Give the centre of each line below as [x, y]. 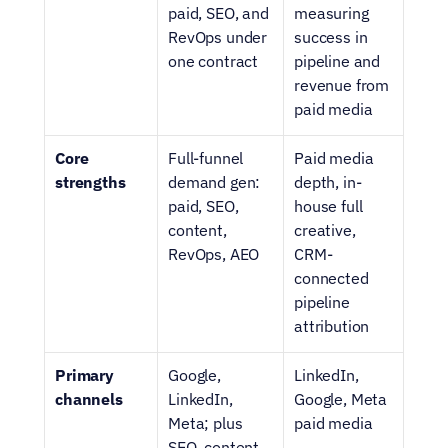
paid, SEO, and [218, 13]
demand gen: [214, 182]
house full [328, 206]
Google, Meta [341, 399]
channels [89, 399]
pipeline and [337, 61]
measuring [331, 13]
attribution [332, 326]
